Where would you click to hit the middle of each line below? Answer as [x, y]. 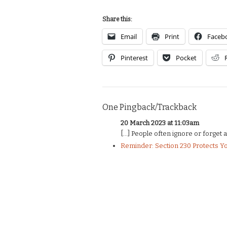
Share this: [117, 20]
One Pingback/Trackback [149, 107]
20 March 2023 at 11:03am [160, 123]
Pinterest [134, 58]
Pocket [186, 58]
